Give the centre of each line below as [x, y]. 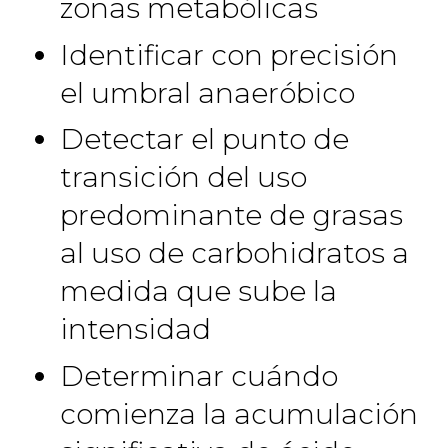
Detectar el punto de [204, 139]
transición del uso [183, 177]
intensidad [135, 329]
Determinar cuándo [199, 375]
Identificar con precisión [229, 54]
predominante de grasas [231, 215]
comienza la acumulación [239, 413]
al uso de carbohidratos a [234, 253]
